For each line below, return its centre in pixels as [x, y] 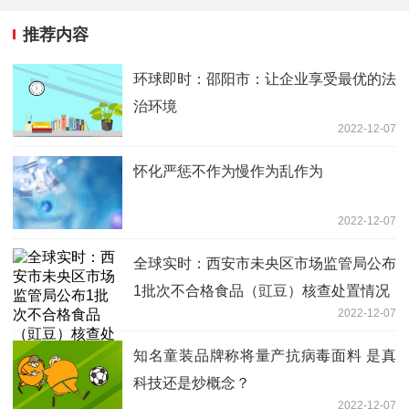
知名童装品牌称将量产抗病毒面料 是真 [265, 356]
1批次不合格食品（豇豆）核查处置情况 [262, 291]
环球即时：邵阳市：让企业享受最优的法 [265, 79]
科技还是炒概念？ [192, 383]
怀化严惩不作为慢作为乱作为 [228, 172]
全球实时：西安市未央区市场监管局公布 [265, 264]
